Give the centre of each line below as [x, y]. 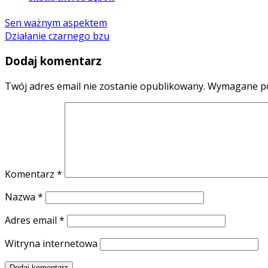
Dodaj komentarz [53, 61]
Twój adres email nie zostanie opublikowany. [105, 86]
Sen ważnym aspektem [56, 22]
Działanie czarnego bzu [57, 36]
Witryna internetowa [51, 244]
